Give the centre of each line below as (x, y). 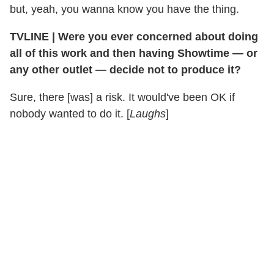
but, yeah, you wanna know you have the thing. (124, 9)
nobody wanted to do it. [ (70, 113)
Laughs (148, 113)
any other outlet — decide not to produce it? (125, 69)
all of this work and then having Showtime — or (134, 53)
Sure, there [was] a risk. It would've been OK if (122, 97)
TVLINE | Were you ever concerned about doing (134, 36)
